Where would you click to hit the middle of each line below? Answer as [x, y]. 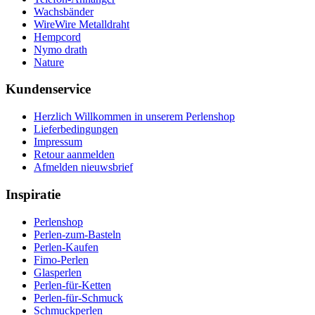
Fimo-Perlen [61, 259]
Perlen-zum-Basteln [77, 234]
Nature [49, 62]
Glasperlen [58, 272]
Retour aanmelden [74, 155]
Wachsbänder [64, 11]
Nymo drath [60, 49]
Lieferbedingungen [76, 129]
